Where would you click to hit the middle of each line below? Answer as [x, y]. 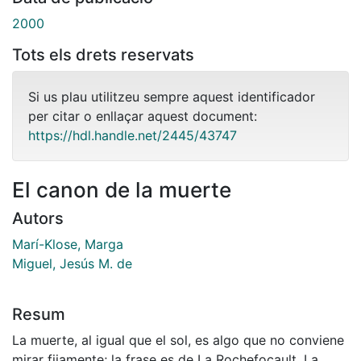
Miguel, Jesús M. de [72, 263]
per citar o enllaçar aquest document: [143, 116]
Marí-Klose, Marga [68, 244]
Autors [38, 218]
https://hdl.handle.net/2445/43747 [133, 135]
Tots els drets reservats [103, 54]
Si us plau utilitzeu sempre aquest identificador [172, 96]
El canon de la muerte [122, 189]
